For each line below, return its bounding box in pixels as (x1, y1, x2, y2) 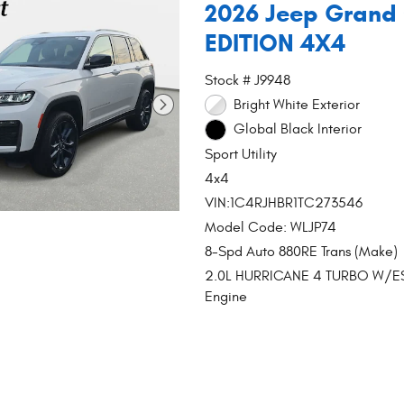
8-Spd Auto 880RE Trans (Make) (205, 243, 399, 260)
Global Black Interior (233, 121, 362, 138)
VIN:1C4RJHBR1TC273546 (205, 194, 363, 211)
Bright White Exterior (233, 96, 360, 113)
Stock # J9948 (205, 71, 291, 88)
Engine (205, 288, 248, 305)
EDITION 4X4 (205, 28, 346, 59)
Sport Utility (205, 145, 278, 162)
